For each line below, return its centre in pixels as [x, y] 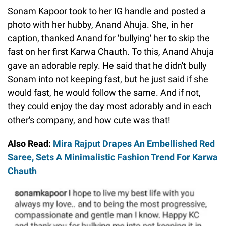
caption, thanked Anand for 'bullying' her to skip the [109, 38]
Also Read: [30, 144]
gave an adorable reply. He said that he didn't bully [107, 66]
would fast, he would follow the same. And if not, [104, 93]
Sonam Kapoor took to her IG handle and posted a [107, 11]
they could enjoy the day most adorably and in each [110, 106]
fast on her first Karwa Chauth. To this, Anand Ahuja [111, 52]
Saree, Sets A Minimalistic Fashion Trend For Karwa [113, 157]
